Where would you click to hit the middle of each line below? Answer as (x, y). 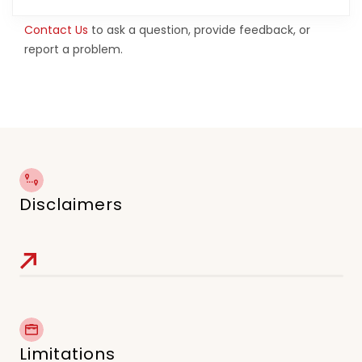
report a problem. (74, 49)
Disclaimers (72, 204)
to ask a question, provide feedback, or (199, 30)
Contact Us (56, 30)
